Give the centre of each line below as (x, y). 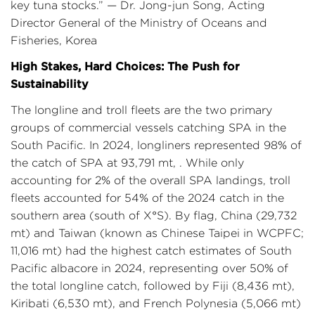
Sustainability (50, 84)
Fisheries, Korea (54, 40)
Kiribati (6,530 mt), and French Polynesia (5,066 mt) (156, 303)
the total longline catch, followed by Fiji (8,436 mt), (153, 286)
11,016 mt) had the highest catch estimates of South (151, 251)
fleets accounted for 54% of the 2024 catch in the (147, 198)
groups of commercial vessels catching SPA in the (148, 128)
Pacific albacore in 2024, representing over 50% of (149, 268)
